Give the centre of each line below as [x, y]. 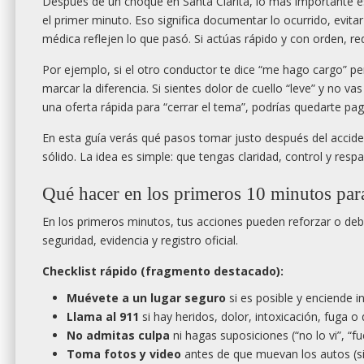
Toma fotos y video [124, 354]
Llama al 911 [103, 317]
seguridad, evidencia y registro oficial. [140, 240]
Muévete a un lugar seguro [146, 298]
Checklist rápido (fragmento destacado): [163, 271]
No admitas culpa [118, 336]
